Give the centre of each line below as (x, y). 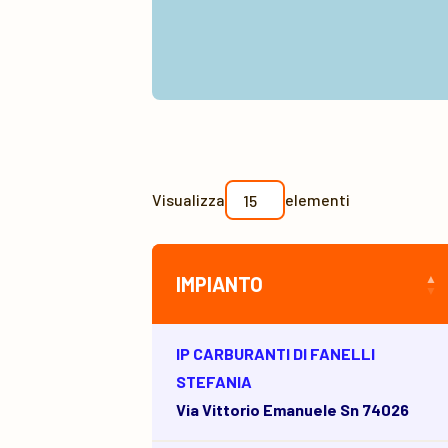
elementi (317, 199)
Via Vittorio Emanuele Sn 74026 (292, 409)
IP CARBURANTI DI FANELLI (275, 353)
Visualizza (188, 199)
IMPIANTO (219, 284)
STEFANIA (214, 381)
